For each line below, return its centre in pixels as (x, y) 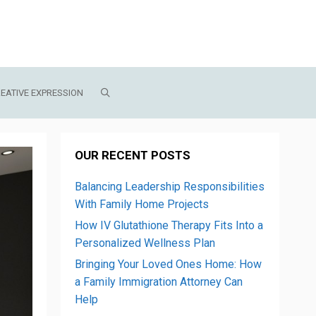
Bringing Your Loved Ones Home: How (168, 264)
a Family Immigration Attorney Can (159, 282)
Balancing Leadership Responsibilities (170, 187)
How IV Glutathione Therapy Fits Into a (169, 225)
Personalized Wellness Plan (145, 243)
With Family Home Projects (142, 204)
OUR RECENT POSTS (133, 155)
